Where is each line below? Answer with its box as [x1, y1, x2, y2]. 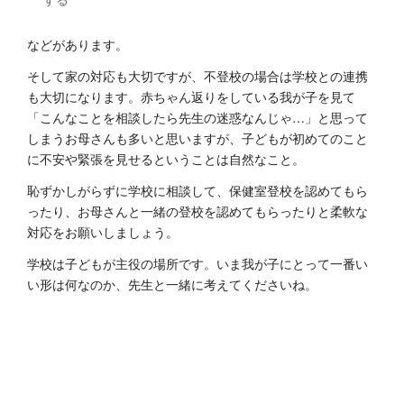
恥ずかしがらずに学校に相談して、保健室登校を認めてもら [27, 180, 368, 199]
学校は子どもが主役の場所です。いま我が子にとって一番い [27, 253, 368, 272]
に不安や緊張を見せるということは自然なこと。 [27, 149, 305, 168]
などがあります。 [27, 34, 128, 53]
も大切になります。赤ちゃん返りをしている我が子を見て [27, 87, 355, 106]
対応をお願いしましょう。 [27, 222, 179, 241]
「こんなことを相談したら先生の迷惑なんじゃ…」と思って [27, 107, 368, 126]
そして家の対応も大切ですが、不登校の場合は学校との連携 [27, 66, 368, 85]
